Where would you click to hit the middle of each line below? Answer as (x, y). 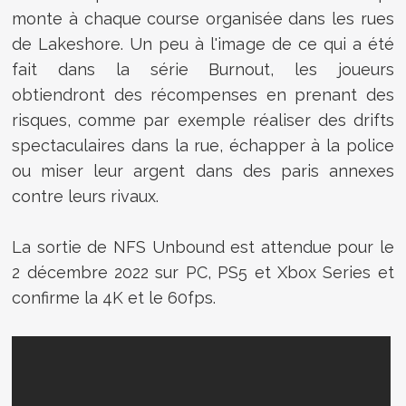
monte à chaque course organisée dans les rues (203, 18)
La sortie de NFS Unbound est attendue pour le (203, 246)
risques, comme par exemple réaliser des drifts (203, 120)
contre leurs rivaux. (88, 196)
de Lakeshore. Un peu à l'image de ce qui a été (203, 43)
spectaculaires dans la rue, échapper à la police (203, 145)
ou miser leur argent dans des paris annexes (203, 170)
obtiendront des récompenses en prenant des (203, 94)
